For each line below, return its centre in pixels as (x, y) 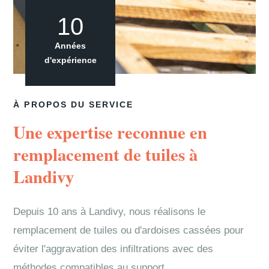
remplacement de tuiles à (106, 154)
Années (71, 46)
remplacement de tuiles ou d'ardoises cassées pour (129, 230)
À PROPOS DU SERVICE (74, 105)
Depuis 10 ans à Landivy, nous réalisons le (110, 212)
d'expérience (70, 60)
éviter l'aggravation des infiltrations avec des (113, 249)
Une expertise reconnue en (110, 132)
